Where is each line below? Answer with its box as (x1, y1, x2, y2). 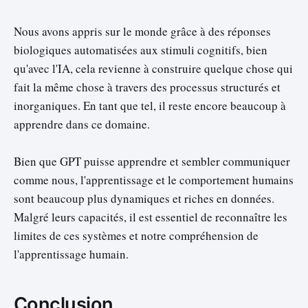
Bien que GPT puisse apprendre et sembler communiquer (14, 153, 290, 170)
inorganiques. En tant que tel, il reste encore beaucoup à (14, 97, 286, 113)
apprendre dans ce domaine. (14, 115, 150, 132)
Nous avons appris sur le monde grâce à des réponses (14, 23, 271, 39)
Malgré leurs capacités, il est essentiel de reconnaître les (14, 209, 287, 225)
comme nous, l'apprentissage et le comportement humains (14, 172, 294, 188)
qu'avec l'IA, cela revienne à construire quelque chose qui (14, 60, 293, 76)
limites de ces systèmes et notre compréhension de (14, 228, 258, 244)
